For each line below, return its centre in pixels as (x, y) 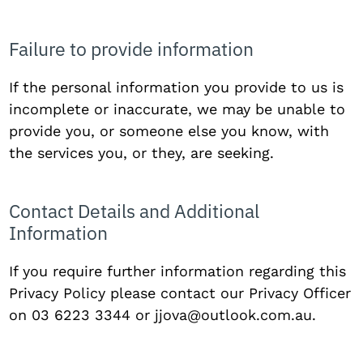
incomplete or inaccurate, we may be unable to (177, 109)
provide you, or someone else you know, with (169, 131)
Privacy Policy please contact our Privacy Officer (180, 293)
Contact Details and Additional (135, 211)
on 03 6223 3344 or (82, 315)
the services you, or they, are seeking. (142, 153)
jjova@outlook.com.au (234, 315)
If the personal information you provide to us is (177, 87)
